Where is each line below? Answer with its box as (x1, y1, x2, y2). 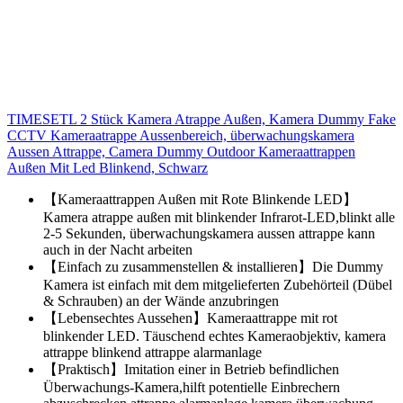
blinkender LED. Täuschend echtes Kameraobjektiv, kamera (43, 327, 386, 344)
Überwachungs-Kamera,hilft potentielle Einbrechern (43, 379, 340, 395)
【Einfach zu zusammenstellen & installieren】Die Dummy (43, 258, 383, 274)
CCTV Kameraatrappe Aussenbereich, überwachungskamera (7, 127, 354, 143)
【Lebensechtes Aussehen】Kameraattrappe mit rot (43, 309, 337, 326)
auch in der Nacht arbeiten (43, 241, 193, 257)
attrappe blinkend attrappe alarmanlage (43, 344, 262, 360)
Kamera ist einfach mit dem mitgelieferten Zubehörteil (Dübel (43, 276, 392, 292)
